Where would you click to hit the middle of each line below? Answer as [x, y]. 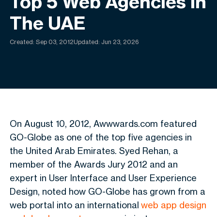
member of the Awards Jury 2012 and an [94, 164]
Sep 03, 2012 [55, 42]
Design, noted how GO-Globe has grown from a [108, 191]
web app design [174, 205]
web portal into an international [75, 205]
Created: [23, 42]
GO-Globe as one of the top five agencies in [101, 137]
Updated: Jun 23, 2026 [106, 42]
